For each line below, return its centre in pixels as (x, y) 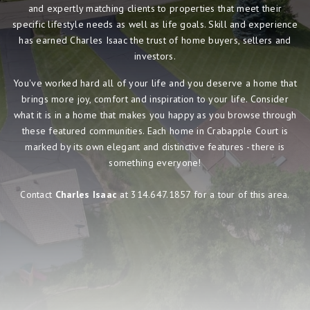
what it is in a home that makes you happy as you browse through (155, 115)
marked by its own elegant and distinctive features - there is (155, 146)
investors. (155, 56)
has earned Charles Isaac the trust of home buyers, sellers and (155, 40)
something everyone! (155, 162)
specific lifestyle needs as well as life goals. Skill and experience (155, 24)
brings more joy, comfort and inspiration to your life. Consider (155, 99)
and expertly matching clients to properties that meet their (155, 8)
